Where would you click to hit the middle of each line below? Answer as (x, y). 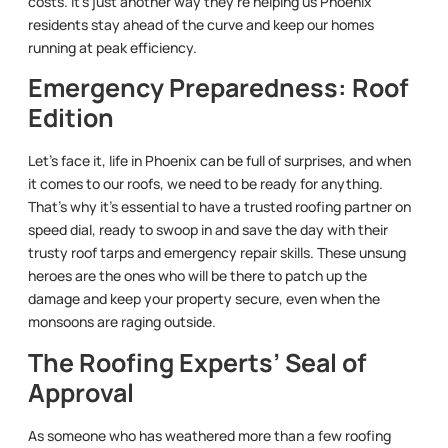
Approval (81, 392)
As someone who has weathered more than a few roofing (209, 435)
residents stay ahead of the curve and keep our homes (201, 25)
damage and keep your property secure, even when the (204, 299)
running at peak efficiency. (112, 48)
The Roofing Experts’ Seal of (197, 362)
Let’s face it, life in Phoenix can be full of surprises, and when (219, 161)
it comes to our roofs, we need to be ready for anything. (205, 184)
